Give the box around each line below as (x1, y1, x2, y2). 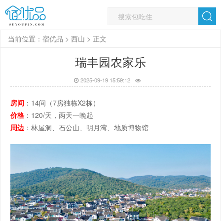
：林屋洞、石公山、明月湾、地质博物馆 (24, 122, 148, 133)
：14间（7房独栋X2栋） (24, 98, 100, 108)
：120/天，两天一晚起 (24, 110, 93, 120)
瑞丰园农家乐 (75, 53, 146, 70)
